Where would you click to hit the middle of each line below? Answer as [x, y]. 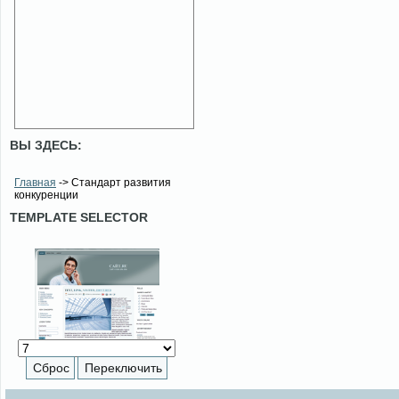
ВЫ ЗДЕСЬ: [46, 146]
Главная [35, 183]
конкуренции [46, 195]
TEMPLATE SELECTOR [79, 218]
